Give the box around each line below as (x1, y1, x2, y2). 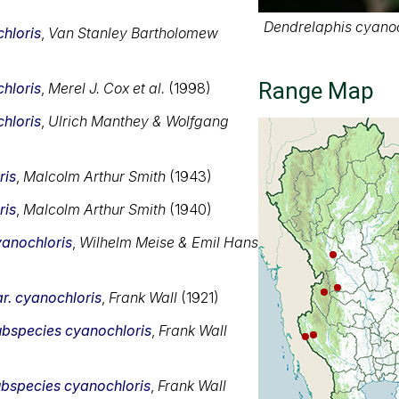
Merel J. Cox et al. (48, 78, 165, 97)
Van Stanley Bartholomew (48, 23, 218, 42)
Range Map (258, 77, 374, 105)
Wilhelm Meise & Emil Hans (79, 232, 258, 251)
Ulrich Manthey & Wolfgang (48, 111, 229, 130)
